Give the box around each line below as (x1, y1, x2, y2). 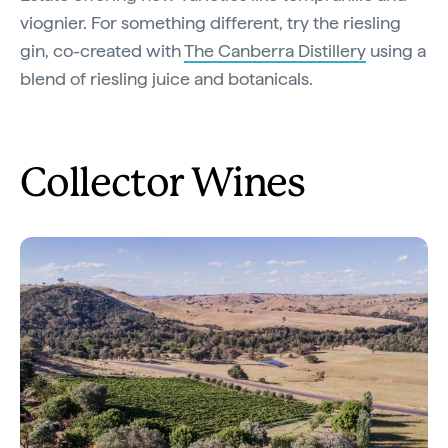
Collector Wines (20, 165, 305, 204)
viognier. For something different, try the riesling (20, 11, 401, 33)
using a (366, 39, 426, 61)
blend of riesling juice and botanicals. (20, 67, 313, 89)
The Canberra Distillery (184, 39, 366, 61)
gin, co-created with (20, 39, 184, 61)
